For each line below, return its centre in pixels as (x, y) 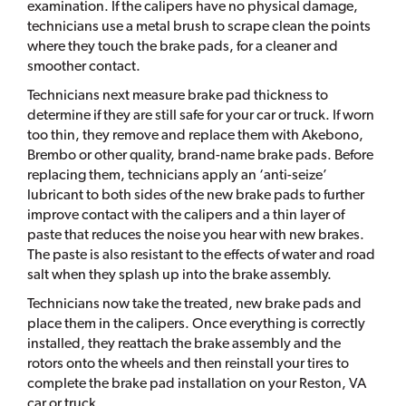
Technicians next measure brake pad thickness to (178, 95)
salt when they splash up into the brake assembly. (179, 275)
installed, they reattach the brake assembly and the (184, 343)
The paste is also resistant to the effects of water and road (201, 255)
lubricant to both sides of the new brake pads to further (196, 195)
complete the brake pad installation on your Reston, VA (197, 383)
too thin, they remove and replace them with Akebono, (195, 135)
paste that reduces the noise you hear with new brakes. (196, 235)
